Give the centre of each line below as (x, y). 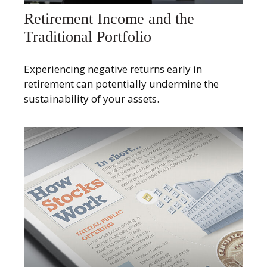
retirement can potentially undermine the (121, 83)
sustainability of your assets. (91, 98)
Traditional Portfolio (88, 37)
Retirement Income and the (109, 19)
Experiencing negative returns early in (113, 69)
